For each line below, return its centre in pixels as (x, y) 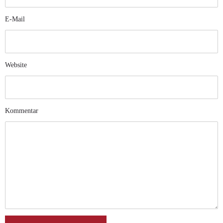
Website (16, 65)
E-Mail (15, 19)
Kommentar (22, 111)
